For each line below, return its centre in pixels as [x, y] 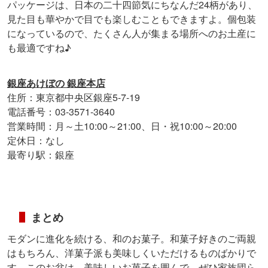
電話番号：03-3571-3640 [61, 111]
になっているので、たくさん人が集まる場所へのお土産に [132, 33]
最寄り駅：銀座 [41, 154]
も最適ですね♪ [39, 47]
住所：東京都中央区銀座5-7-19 [74, 97]
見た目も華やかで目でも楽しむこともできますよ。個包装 [132, 19]
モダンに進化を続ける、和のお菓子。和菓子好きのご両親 [132, 238]
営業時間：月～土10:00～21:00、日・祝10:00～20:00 [122, 126]
